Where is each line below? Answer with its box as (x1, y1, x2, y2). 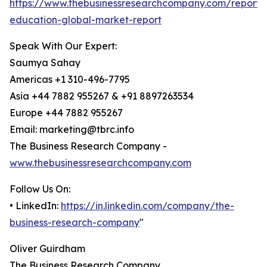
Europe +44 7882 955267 (10, 107, 123, 119)
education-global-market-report (10, 14, 162, 26)
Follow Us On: (10, 183, 70, 195)
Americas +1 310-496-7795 (10, 73, 130, 86)
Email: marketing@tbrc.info (10, 123, 134, 136)
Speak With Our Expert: (10, 40, 117, 52)
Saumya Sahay (10, 57, 80, 69)
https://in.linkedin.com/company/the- (61, 200, 234, 212)
